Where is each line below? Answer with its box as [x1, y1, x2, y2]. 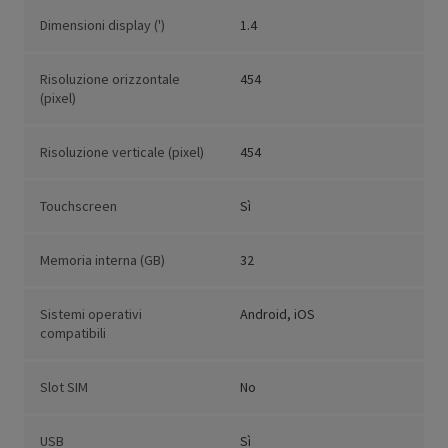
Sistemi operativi [40, 305, 142, 324]
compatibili [40, 324, 106, 343]
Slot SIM [40, 378, 88, 397]
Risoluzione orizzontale [40, 70, 180, 89]
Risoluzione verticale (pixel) [40, 143, 204, 162]
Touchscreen [40, 197, 117, 216]
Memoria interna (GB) [40, 251, 165, 270]
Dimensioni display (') [40, 16, 165, 35]
